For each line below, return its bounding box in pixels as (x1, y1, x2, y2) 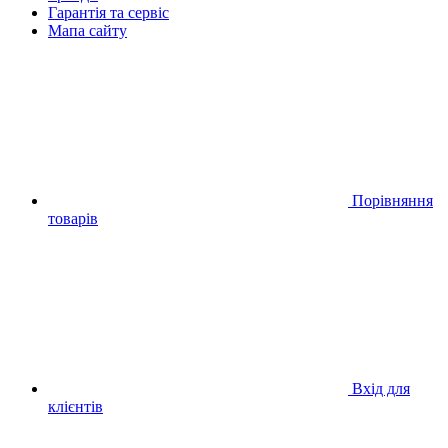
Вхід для (352, 379, 410, 397)
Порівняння (352, 191, 433, 209)
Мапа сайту (48, 21, 127, 39)
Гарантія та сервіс (48, 3, 169, 21)
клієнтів (48, 397, 103, 415)
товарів (48, 209, 98, 227)
